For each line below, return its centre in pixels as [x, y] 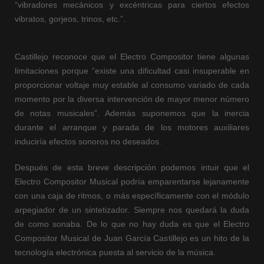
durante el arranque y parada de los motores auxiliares [132, 128]
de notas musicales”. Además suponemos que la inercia [132, 113]
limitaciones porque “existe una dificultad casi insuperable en [132, 71]
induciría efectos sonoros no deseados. [88, 142]
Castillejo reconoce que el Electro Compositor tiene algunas [132, 57]
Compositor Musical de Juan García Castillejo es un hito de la [132, 238]
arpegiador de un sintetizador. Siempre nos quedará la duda [132, 210]
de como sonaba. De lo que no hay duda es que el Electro [132, 224]
